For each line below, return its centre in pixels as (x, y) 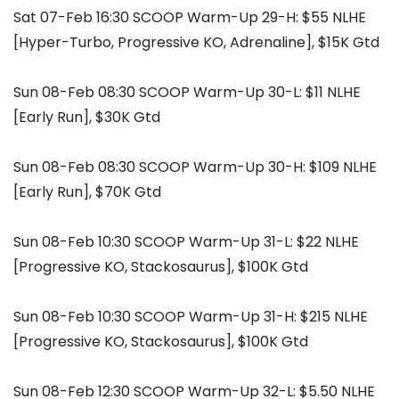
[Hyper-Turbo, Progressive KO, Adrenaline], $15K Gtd (196, 43)
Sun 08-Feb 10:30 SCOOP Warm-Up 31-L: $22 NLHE (186, 242)
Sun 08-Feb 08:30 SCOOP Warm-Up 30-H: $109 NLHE (195, 167)
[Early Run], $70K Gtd (87, 192)
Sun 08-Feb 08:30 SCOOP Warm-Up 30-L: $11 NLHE (187, 93)
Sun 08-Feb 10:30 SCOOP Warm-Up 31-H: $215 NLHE (191, 317)
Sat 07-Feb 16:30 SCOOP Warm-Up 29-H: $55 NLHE (190, 18)
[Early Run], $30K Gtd (87, 118)
